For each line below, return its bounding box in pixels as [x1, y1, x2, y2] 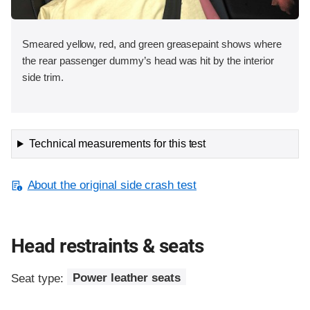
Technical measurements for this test [28, 138, 206, 150]
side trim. [22, 71, 64, 84]
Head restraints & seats [11, 235, 204, 258]
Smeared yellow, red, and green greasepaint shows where [22, 38, 282, 51]
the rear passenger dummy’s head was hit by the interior [22, 55, 274, 67]
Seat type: [11, 271, 67, 285]
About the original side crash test [27, 179, 197, 192]
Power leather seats [72, 271, 181, 285]
